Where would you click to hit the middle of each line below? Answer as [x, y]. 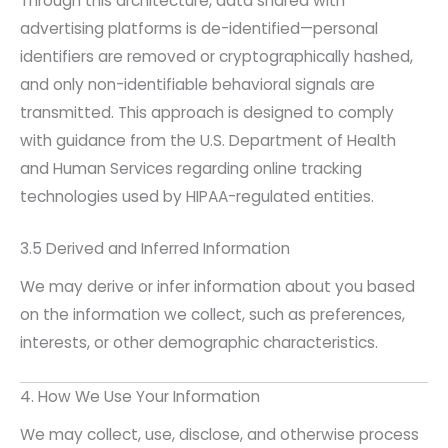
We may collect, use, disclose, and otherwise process [219, 435]
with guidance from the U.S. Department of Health [208, 140]
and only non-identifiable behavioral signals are [197, 84]
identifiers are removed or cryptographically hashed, [216, 56]
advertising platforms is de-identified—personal [199, 28]
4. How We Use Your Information [140, 397]
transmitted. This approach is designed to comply [207, 112]
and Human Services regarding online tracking [191, 168]
